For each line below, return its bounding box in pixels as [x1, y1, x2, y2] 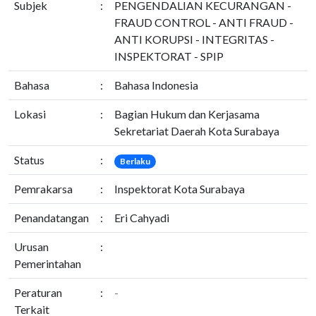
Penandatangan [14, 211, 89, 224]
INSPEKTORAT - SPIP [114, 49, 224, 63]
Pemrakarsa [14, 182, 73, 195]
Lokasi [14, 107, 46, 121]
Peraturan [14, 286, 62, 299]
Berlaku [119, 156, 150, 166]
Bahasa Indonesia [114, 78, 198, 92]
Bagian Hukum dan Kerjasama [114, 107, 260, 121]
